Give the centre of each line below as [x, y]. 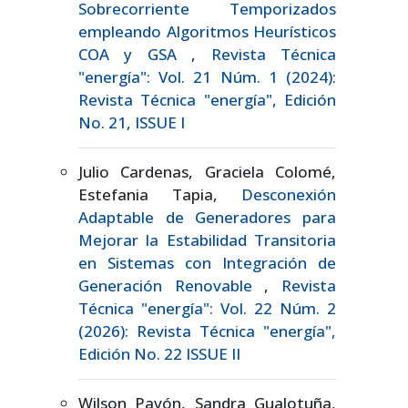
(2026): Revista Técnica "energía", [207, 331]
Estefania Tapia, [160, 194]
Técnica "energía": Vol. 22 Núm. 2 [207, 308]
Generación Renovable [172, 285]
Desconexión [289, 194]
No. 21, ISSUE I [132, 122]
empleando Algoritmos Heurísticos [207, 31]
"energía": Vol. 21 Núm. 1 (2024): [207, 76]
